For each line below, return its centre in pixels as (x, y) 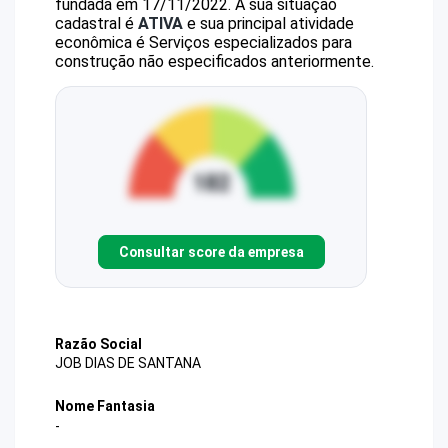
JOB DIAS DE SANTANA (128, 363)
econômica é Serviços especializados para (203, 42)
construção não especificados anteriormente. (214, 61)
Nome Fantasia (105, 406)
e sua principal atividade (268, 23)
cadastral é (96, 23)
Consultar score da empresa (211, 251)
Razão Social (98, 344)
